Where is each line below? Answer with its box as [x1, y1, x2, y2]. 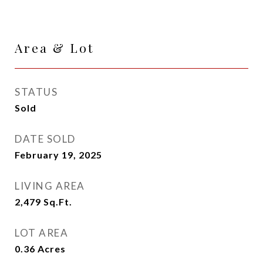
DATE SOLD [15, 133, 76, 145]
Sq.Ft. [43, 196, 72, 207]
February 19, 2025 [15, 149, 102, 160]
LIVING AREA [15, 180, 85, 192]
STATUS [15, 86, 58, 98]
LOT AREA [15, 227, 68, 239]
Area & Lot [15, 39, 94, 56]
